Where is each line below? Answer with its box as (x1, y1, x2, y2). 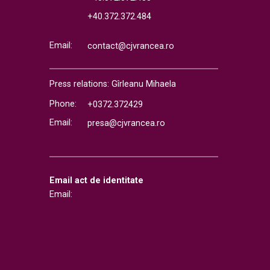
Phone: (49, 99, 77, 110)
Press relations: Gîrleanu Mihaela (49, 79, 176, 90)
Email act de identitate (49, 175, 143, 186)
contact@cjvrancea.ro (87, 41, 175, 52)
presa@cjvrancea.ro (87, 118, 166, 129)
